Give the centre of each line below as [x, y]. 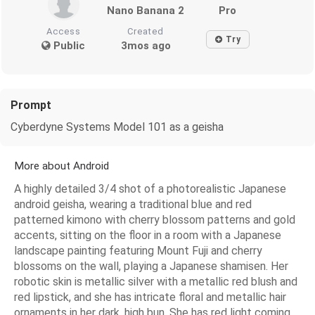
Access [63, 31]
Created [146, 31]
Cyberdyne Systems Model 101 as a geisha [117, 127]
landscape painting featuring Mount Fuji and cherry [138, 250]
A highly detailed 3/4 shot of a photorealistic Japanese [150, 188]
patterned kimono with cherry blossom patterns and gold [155, 219]
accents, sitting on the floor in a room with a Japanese [148, 235]
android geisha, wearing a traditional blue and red [133, 204]
